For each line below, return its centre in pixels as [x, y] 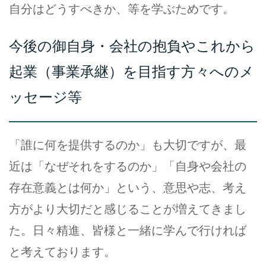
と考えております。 [62, 251]
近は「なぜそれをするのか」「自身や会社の [128, 166]
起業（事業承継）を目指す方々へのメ [132, 72]
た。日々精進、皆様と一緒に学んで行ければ [128, 230]
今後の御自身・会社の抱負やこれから [132, 46]
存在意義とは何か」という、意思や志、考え [128, 187]
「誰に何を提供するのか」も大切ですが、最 [128, 144]
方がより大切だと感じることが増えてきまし [128, 208]
